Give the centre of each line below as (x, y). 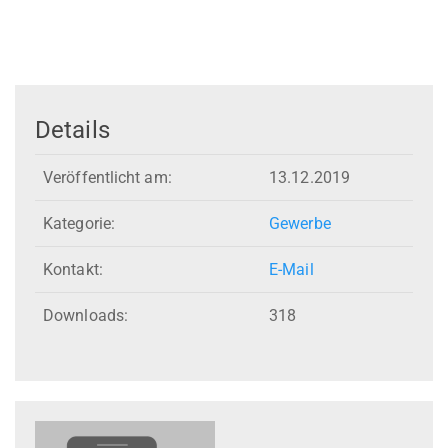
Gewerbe (300, 224)
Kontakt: (73, 270)
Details (72, 129)
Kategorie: (79, 224)
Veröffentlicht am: (107, 178)
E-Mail (291, 270)
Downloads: (85, 316)
